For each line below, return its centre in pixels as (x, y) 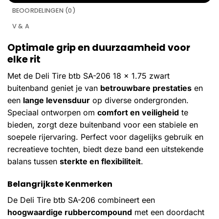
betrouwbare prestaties (146, 88)
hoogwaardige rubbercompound (70, 212)
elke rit (24, 59)
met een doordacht (168, 212)
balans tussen (33, 162)
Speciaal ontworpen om (52, 113)
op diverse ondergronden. (139, 100)
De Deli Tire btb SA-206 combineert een (81, 200)
